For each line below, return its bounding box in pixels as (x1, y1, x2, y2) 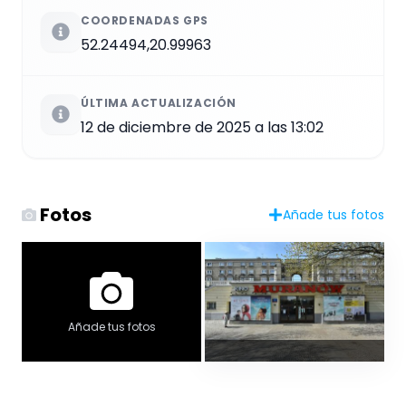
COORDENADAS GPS (81, 12, 208, 28)
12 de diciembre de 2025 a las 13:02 (81, 116, 324, 138)
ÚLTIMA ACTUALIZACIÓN (81, 94, 237, 111)
